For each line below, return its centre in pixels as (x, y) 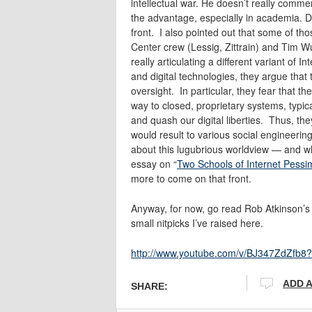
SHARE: (149, 286)
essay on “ (154, 163)
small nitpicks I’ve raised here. (197, 223)
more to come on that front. (191, 178)
